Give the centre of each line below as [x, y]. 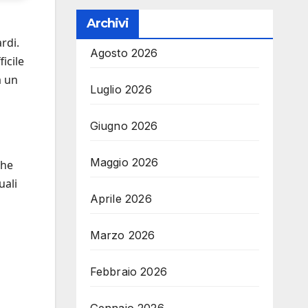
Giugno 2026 [124, 126]
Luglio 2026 [121, 89]
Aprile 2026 [121, 199]
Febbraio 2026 [129, 272]
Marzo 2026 [122, 235]
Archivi [108, 23]
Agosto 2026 [124, 53]
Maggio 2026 [124, 162]
